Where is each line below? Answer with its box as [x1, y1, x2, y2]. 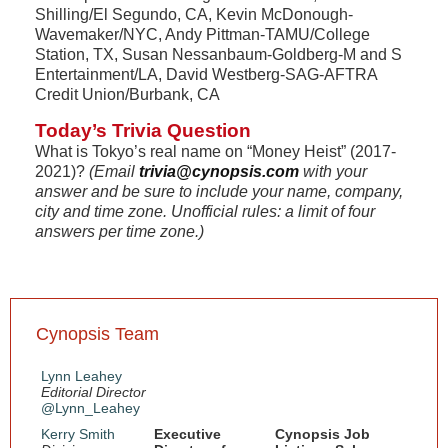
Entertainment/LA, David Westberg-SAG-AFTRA [35, 66, 377, 83]
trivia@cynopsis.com [139, 163, 299, 180]
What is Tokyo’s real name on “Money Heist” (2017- [35, 143, 396, 160]
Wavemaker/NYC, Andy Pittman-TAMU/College [35, 26, 370, 43]
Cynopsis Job [275, 426, 370, 442]
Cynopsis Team [36, 324, 159, 344]
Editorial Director [41, 384, 146, 400]
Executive [154, 426, 221, 442]
